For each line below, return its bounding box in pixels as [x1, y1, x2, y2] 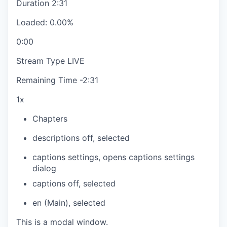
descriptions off [32, 133, 93, 143]
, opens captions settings [98, 152, 195, 163]
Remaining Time [16, 75, 80, 86]
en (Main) [32, 198, 68, 208]
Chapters [32, 113, 67, 124]
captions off [32, 178, 79, 189]
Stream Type [16, 56, 67, 66]
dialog [32, 163, 56, 174]
